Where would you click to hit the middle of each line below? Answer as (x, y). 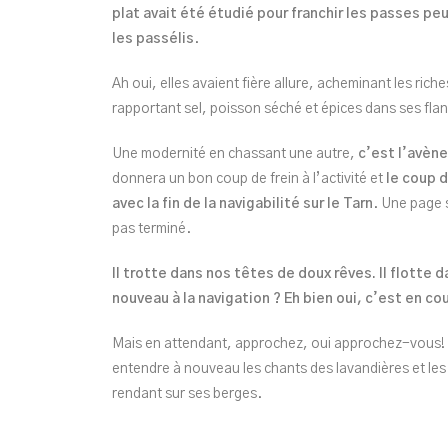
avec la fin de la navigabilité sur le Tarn (242, 203)
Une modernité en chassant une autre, (233, 153)
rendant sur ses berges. (187, 393)
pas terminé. (151, 228)
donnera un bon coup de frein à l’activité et (249, 178)
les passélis (153, 38)
